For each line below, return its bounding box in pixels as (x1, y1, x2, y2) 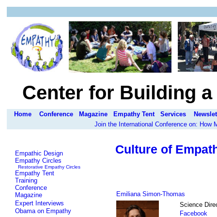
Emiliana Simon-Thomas (116, 190, 185, 198)
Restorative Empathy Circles (18, 164, 80, 170)
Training (15, 177, 37, 184)
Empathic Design (15, 150, 63, 157)
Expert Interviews (15, 200, 64, 207)
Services (160, 110, 186, 118)
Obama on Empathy (15, 207, 71, 215)
